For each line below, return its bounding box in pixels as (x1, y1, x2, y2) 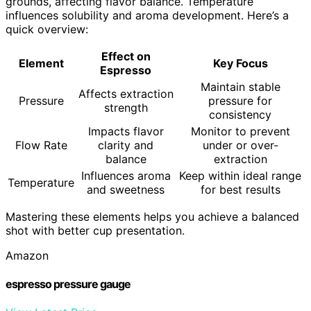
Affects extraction (78, 86, 174, 101)
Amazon (6, 248, 49, 262)
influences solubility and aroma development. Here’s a (6, 8, 289, 22)
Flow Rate (15, 137, 67, 152)
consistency (209, 107, 271, 121)
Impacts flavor (87, 124, 164, 138)
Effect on (101, 49, 151, 63)
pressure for (208, 93, 272, 108)
